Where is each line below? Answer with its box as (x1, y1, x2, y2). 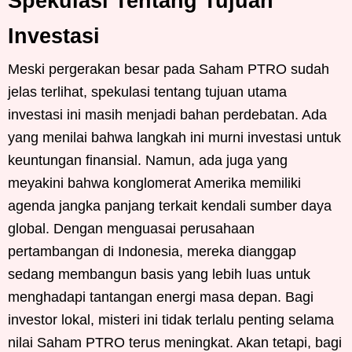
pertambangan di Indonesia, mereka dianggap (8, 244, 296, 260)
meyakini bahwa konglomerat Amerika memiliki (8, 175, 301, 192)
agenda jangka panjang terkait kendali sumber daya (8, 198, 332, 214)
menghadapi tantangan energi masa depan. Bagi (8, 289, 313, 306)
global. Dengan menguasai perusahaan (8, 221, 255, 237)
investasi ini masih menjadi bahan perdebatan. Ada (8, 107, 327, 123)
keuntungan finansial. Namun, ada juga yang (8, 152, 288, 169)
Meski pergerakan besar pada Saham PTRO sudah (8, 61, 329, 78)
